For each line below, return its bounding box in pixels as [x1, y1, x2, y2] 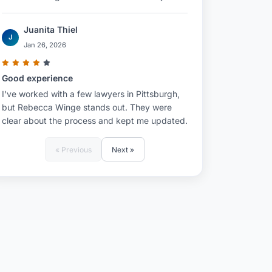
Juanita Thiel [24, 24, 78, 35]
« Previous [55, 144, 92, 154]
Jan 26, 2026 [24, 41, 66, 49]
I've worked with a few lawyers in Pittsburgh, [2, 89, 180, 99]
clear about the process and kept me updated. [2, 115, 188, 126]
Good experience [2, 73, 73, 83]
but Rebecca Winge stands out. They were [2, 102, 172, 112]
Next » [112, 144, 134, 154]
